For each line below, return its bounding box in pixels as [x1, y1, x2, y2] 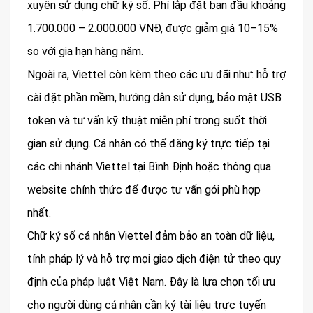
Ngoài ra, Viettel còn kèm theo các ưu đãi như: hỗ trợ [27, 68, 286, 82]
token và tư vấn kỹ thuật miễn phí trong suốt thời [27, 114, 267, 128]
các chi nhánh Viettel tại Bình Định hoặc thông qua [27, 160, 271, 174]
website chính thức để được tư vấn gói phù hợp [27, 183, 261, 197]
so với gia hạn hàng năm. [27, 45, 143, 59]
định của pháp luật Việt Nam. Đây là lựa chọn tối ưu [27, 275, 275, 289]
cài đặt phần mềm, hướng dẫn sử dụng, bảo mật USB [27, 91, 282, 105]
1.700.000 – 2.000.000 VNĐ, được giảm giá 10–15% [27, 22, 278, 36]
